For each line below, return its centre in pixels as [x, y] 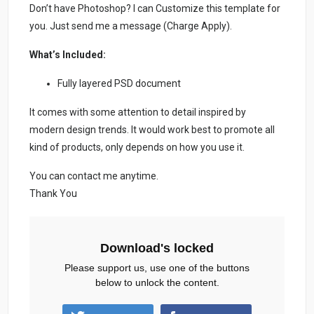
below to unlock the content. [157, 282]
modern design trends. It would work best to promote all [152, 129]
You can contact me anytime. [94, 176]
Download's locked [157, 248]
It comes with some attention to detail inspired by [138, 112]
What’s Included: [68, 54]
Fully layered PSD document [120, 83]
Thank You [54, 193]
